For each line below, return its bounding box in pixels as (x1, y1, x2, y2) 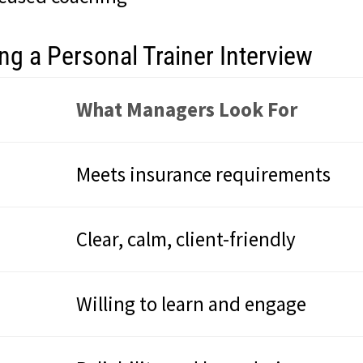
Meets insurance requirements (76, 160, 331, 187)
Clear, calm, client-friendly (76, 225, 297, 252)
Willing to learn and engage (76, 290, 307, 317)
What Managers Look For (76, 96, 298, 122)
